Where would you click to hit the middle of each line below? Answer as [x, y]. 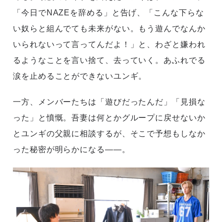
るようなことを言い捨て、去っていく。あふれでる [109, 60]
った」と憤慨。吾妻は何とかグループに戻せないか [109, 117]
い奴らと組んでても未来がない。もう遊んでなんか [109, 28]
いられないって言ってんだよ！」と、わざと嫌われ [109, 44]
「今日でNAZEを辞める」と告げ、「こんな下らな [109, 12]
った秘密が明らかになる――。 [72, 149]
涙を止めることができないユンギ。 [80, 76]
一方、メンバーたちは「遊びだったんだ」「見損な [109, 102]
